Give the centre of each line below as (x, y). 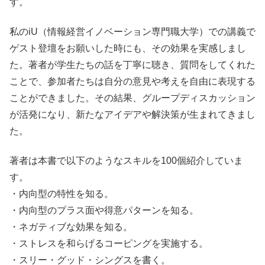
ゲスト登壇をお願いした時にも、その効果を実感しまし (128, 49)
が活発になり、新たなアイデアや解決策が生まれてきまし (132, 115)
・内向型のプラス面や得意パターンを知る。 (104, 211)
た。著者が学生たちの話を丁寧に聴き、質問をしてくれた (132, 65)
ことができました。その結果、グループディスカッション (132, 98)
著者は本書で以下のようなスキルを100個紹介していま (126, 161)
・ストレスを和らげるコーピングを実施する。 (109, 244)
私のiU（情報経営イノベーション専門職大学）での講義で (132, 32)
